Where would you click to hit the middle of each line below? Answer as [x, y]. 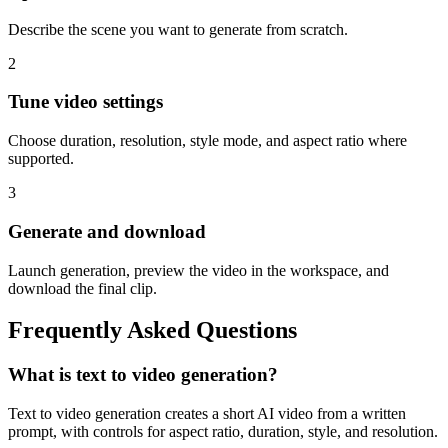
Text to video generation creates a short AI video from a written [207, 414]
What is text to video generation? [143, 375]
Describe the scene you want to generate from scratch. [178, 29]
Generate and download [107, 231]
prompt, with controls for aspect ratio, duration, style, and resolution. [223, 432]
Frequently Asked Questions [152, 330]
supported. [41, 159]
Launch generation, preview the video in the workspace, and [198, 270]
